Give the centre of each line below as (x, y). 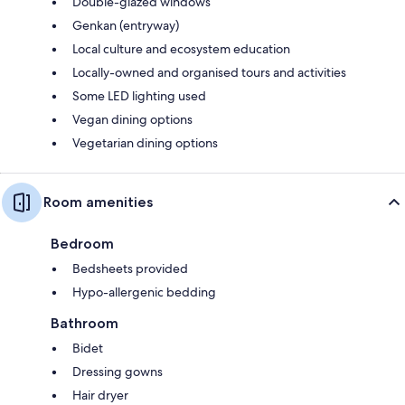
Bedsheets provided (130, 268)
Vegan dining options (132, 119)
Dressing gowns (118, 371)
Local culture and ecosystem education (181, 48)
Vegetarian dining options (145, 142)
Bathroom (85, 323)
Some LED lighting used (139, 95)
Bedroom (82, 243)
